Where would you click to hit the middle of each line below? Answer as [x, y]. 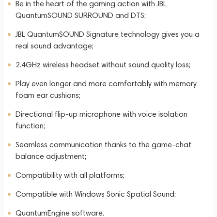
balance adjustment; [51, 156]
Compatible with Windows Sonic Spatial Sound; [96, 194]
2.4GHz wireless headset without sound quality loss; [103, 65]
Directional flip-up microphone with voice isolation [101, 114]
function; [30, 126]
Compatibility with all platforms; [70, 175]
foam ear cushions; [48, 95]
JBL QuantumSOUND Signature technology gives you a [108, 34]
